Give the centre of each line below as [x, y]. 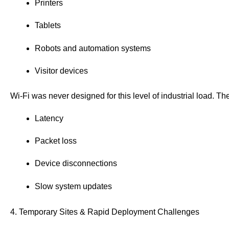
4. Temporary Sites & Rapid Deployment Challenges [105, 212]
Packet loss [56, 141]
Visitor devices [61, 71]
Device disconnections [76, 164]
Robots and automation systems [93, 48]
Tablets [48, 26]
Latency [49, 118]
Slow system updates [73, 186]
